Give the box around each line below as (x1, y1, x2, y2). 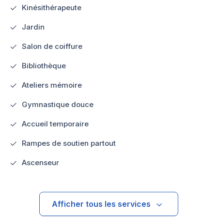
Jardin (22, 22, 45, 31)
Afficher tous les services (51, 199, 151, 209)
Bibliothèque (22, 61, 66, 70)
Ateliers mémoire (22, 80, 82, 90)
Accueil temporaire (22, 119, 89, 128)
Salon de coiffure (22, 41, 82, 51)
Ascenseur (22, 157, 59, 167)
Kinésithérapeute (22, 2, 81, 12)
